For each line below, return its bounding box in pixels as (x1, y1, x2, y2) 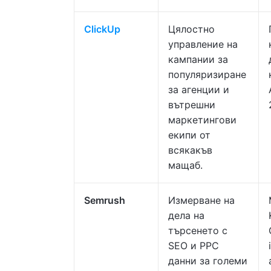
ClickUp (84, 23, 120, 35)
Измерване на (168, 194, 235, 206)
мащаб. (168, 159, 203, 171)
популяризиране (168, 68, 246, 80)
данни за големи (168, 255, 247, 267)
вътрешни (168, 99, 215, 111)
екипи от (168, 129, 211, 141)
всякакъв (168, 144, 212, 156)
